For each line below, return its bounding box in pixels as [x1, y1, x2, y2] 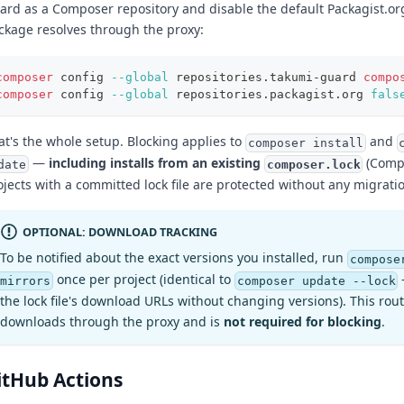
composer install [247, 135, 363, 150]
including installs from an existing [48, 153, 264, 171]
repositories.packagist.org [169, 87, 371, 101]
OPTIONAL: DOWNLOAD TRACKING [23, 225, 218, 241]
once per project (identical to [52, 271, 234, 289]
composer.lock [266, 157, 361, 171]
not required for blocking [224, 312, 381, 330]
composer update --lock [236, 273, 396, 288]
